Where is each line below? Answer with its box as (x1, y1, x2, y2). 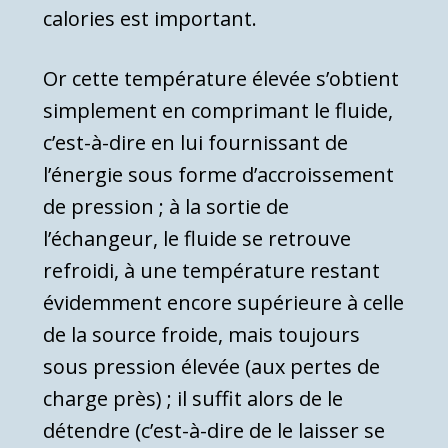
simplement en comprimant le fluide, (43, 97, 393, 125)
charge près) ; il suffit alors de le (43, 385, 343, 413)
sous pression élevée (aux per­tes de (43, 353, 380, 381)
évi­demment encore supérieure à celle (43, 289, 404, 317)
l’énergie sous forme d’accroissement (43, 161, 394, 189)
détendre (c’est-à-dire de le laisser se (43, 417, 385, 445)
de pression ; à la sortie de (43, 193, 289, 221)
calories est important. (43, 5, 257, 33)
